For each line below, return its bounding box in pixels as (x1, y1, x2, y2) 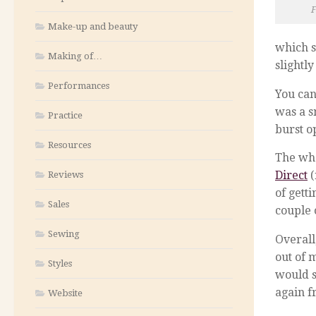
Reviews (48, 169, 83, 180)
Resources (48, 139, 91, 150)
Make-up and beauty (48, 20, 138, 32)
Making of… (48, 50, 102, 61)
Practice (48, 109, 83, 121)
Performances (48, 80, 109, 91)
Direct (275, 169, 308, 183)
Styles (48, 257, 72, 269)
